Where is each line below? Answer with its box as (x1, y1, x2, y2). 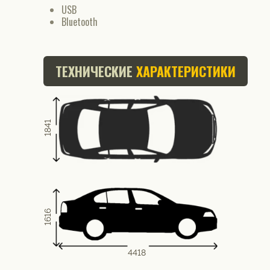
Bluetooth (61, 14, 98, 29)
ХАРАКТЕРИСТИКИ (133, 61, 236, 81)
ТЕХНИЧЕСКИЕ (55, 61, 133, 81)
